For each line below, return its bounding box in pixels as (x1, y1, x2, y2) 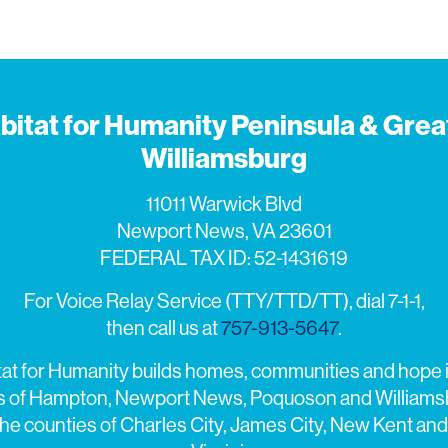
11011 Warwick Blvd (146, 192, 302, 216)
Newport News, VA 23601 (116, 219, 332, 243)
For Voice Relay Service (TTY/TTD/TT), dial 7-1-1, (23, 289, 425, 313)
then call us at (106, 316, 221, 340)
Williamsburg (141, 141, 307, 175)
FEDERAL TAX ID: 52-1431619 (100, 246, 348, 270)
